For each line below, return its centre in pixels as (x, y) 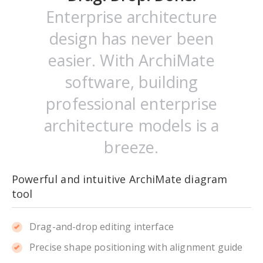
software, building (131, 82)
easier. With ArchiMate (131, 60)
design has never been (131, 38)
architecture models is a (131, 125)
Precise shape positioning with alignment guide (136, 247)
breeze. (131, 147)
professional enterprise (131, 103)
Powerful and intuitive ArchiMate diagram (120, 179)
